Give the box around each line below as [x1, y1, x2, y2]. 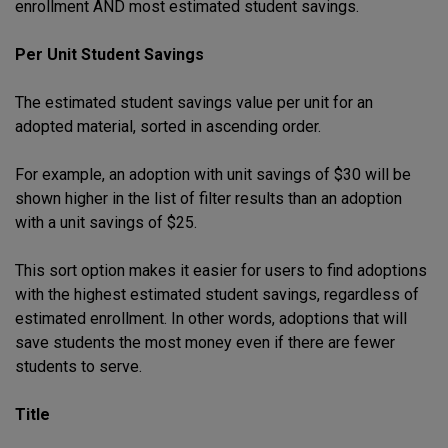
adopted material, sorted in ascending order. [15, 116, 321, 136]
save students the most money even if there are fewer [15, 332, 395, 352]
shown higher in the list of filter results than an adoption [15, 188, 402, 208]
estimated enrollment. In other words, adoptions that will [15, 308, 407, 328]
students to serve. [15, 356, 142, 376]
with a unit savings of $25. [15, 212, 197, 232]
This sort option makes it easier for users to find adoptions [15, 260, 427, 280]
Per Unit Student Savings [15, 44, 204, 64]
